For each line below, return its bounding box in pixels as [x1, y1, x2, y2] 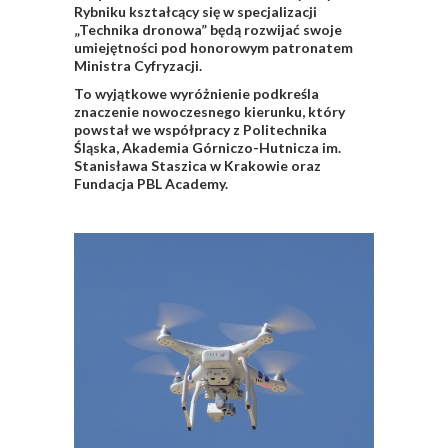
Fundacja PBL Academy [74, 175, 225, 193]
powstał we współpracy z [74, 121, 243, 139]
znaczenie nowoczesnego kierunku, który [74, 103, 345, 121]
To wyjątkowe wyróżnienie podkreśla [74, 85, 319, 103]
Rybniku [74, 3, 126, 21]
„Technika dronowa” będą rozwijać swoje [74, 21, 342, 39]
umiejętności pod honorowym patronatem [74, 39, 353, 57]
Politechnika [243, 121, 327, 139]
